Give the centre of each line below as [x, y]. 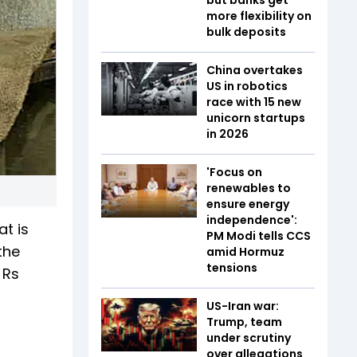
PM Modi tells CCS [259, 235]
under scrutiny [249, 337]
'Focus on [234, 172]
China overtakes [255, 70]
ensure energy [248, 204]
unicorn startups [256, 118]
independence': [252, 220]
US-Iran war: [243, 306]
